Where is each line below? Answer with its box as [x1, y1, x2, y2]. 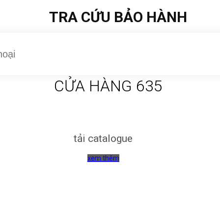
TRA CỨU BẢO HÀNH [49, 8, 187, 26]
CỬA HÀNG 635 [54, 77, 163, 95]
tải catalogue [74, 132, 133, 144]
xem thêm [87, 154, 119, 162]
